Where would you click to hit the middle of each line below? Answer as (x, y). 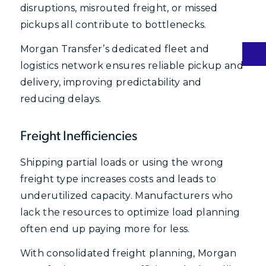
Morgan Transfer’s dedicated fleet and (115, 49)
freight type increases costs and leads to (118, 179)
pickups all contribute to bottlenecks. (113, 24)
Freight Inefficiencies (78, 137)
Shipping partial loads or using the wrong (122, 162)
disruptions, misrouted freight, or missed (119, 8)
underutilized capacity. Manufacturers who (126, 195)
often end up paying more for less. (105, 229)
